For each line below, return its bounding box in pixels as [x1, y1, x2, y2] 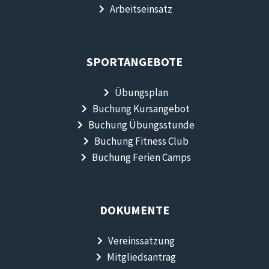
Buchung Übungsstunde [88, 118, 195, 131]
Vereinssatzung [107, 234, 175, 247]
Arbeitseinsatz [110, 2, 173, 16]
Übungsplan [114, 85, 168, 99]
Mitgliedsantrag [106, 250, 176, 264]
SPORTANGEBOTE [86, 53, 183, 69]
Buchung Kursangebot [92, 101, 190, 115]
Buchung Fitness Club [94, 134, 189, 148]
